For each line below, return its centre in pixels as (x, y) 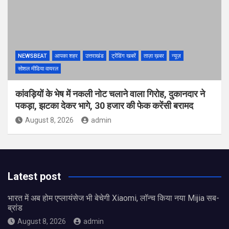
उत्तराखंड (95, 56)
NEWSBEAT (32, 56)
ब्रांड (15, 208)
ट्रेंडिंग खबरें (124, 56)
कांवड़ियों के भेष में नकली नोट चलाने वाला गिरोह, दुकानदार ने (110, 94)
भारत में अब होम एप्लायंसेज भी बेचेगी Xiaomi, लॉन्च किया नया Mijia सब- (113, 198)
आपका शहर (66, 56)
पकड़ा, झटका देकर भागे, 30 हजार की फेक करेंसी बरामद (104, 105)
